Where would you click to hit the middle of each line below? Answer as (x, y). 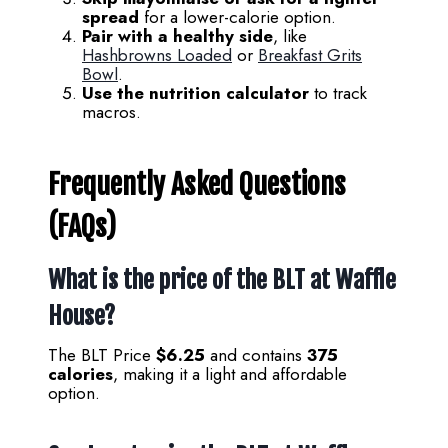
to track (338, 93)
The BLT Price (102, 355)
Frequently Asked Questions (197, 185)
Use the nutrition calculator (195, 93)
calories (80, 374)
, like (290, 36)
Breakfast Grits (310, 55)
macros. (111, 112)
